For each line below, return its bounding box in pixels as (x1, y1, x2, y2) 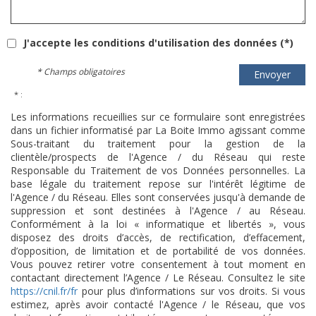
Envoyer (253, 68, 291, 81)
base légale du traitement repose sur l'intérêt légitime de (11, 177, 305, 190)
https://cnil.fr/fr (11, 284, 78, 298)
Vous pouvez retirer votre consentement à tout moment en (11, 257, 305, 271)
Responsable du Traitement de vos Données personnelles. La (11, 164, 305, 177)
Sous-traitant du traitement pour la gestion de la (11, 137, 305, 150)
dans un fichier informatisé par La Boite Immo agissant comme (11, 123, 305, 137)
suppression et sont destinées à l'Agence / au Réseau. (11, 204, 305, 217)
